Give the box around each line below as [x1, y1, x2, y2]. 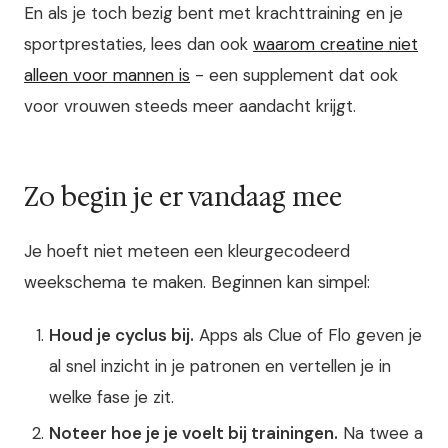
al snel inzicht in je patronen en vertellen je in [49, 354, 392, 377]
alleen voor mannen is [24, 64, 190, 87]
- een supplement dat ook [190, 64, 398, 87]
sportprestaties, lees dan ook [24, 33, 253, 56]
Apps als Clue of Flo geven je [194, 323, 423, 346]
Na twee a [338, 422, 424, 445]
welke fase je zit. [49, 385, 175, 408]
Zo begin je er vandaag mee [24, 179, 342, 214]
